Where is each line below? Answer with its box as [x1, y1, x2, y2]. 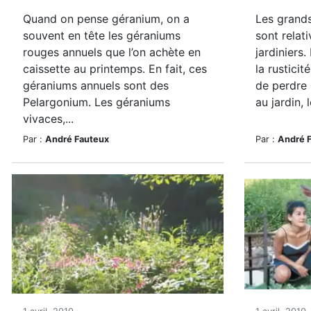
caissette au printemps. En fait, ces [23, 62, 207, 76]
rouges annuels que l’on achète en [23, 45, 201, 59]
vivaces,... [23, 112, 74, 126]
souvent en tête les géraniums [23, 28, 180, 42]
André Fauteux [45, 134, 109, 144]
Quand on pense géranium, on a [23, 12, 190, 26]
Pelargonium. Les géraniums [23, 95, 170, 109]
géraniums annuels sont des [23, 78, 169, 92]
